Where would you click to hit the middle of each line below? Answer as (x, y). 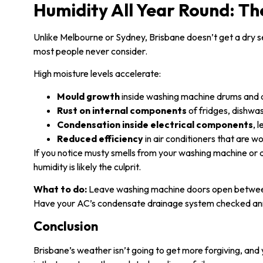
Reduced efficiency (100, 138)
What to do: (60, 189)
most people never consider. (90, 51)
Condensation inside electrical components (155, 124)
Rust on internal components (122, 110)
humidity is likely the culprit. (87, 166)
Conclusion (66, 226)
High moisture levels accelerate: (97, 74)
